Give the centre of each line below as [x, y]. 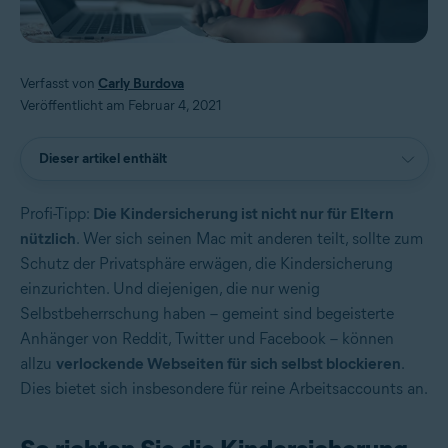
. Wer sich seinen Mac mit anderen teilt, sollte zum [249, 238]
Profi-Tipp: [56, 213]
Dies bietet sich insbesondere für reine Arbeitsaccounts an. [224, 388]
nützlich [48, 238]
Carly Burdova [141, 83]
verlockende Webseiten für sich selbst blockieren [228, 363]
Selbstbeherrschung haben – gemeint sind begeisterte [207, 313]
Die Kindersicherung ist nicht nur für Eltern [243, 213]
